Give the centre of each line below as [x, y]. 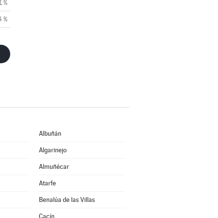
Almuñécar [54, 167]
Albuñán [50, 134]
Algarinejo [53, 150]
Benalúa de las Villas [67, 200]
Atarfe [47, 183]
